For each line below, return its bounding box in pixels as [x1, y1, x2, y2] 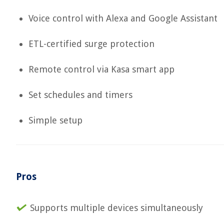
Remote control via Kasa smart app [28, 64, 174, 74]
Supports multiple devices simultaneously [30, 202, 203, 213]
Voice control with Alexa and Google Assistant [28, 13, 217, 23]
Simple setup [28, 115, 82, 125]
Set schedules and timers [28, 89, 132, 100]
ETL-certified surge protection [28, 38, 154, 49]
